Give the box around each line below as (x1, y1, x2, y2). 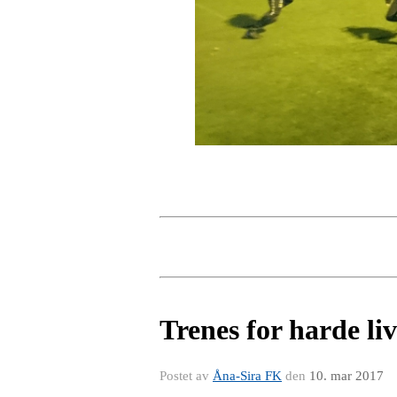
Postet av (160, 368, 213, 383)
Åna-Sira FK (213, 368, 282, 383)
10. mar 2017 (309, 368, 384, 383)
